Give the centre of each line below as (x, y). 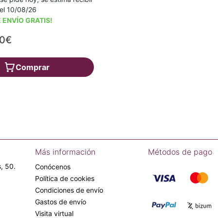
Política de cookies (65, 178)
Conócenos (53, 167)
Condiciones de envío (69, 190)
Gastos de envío (61, 202)
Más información (65, 152)
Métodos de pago (180, 152)
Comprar (32, 67)
